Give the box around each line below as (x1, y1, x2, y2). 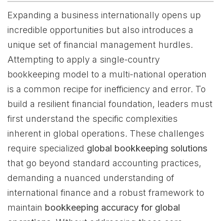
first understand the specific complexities (7, 113, 178, 124)
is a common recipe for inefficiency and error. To (7, 84, 206, 94)
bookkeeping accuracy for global (45, 202, 180, 213)
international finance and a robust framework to (7, 187, 204, 198)
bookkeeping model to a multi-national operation (7, 69, 207, 79)
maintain (7, 202, 45, 213)
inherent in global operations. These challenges (7, 128, 204, 139)
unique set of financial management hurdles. (7, 39, 193, 50)
